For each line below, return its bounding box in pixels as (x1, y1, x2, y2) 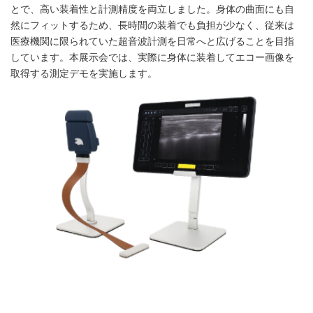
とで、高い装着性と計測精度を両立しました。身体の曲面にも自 (10, 3, 294, 15)
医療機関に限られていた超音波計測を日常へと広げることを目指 (10, 36, 294, 47)
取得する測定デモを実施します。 (10, 68, 157, 79)
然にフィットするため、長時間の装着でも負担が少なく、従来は (10, 20, 294, 31)
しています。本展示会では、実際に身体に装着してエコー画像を (10, 52, 294, 63)
